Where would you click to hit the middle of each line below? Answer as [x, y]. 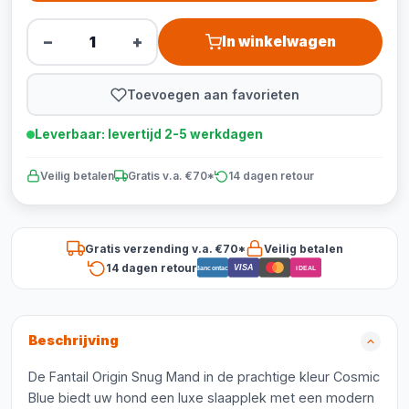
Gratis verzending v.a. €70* [165, 248]
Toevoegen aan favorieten [213, 94]
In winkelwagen [278, 42]
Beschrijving [73, 341]
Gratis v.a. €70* [171, 176]
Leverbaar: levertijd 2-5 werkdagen [149, 134]
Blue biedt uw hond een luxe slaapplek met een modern [201, 398]
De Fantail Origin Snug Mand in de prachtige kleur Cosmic [204, 377]
